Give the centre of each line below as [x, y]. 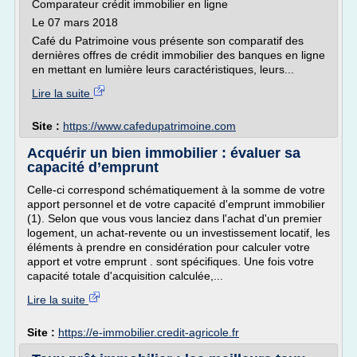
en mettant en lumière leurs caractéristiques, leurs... [163, 69]
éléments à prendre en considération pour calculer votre [169, 247]
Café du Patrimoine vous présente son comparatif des [168, 41]
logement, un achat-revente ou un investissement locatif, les [178, 233]
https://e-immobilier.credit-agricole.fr [149, 332]
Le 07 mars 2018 [75, 22]
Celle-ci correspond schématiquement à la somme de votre [176, 190]
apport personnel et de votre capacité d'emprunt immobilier [176, 204]
